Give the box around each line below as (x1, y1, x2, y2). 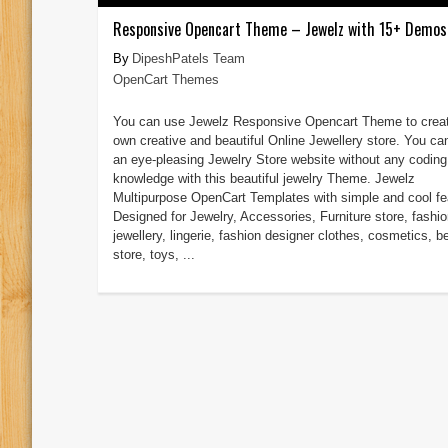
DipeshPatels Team (131, 50, 245, 66)
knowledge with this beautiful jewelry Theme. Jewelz (112, 170, 415, 186)
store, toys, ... (112, 246, 195, 262)
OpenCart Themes (112, 71, 219, 87)
